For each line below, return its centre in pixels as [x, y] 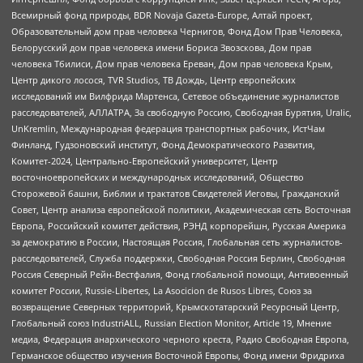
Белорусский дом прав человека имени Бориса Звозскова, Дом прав [161, 48]
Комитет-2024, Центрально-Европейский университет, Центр [145, 161]
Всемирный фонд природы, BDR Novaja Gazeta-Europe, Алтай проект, [162, 15]
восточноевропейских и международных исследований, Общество [158, 177]
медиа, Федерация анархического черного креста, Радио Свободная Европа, [180, 340]
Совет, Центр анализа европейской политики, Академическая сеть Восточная [181, 210]
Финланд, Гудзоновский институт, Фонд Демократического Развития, [163, 145]
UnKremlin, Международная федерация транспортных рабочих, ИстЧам [168, 129]
